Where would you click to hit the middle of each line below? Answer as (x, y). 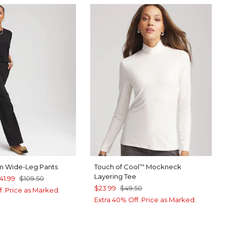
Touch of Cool (117, 166)
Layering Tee (115, 176)
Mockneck (163, 166)
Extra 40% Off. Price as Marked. (145, 199)
